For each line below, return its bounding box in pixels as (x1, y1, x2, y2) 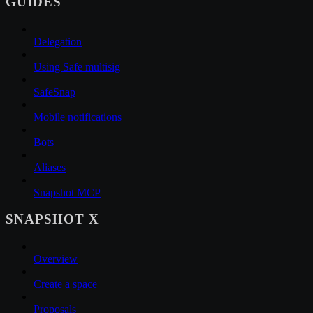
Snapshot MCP (34, 186, 101, 198)
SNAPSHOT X (6, 212, 99, 227)
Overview (34, 253, 78, 265)
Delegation (34, 35, 82, 48)
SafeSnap (34, 85, 75, 98)
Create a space (34, 278, 97, 290)
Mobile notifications (34, 110, 122, 123)
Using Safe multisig (34, 60, 120, 73)
